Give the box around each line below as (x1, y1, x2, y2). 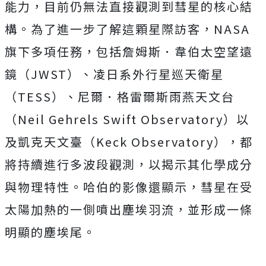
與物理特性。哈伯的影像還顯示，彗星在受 (5, 178, 253, 196)
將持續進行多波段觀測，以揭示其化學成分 (5, 156, 253, 173)
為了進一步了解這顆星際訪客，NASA (31, 20, 250, 38)
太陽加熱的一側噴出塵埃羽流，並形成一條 (5, 201, 253, 218)
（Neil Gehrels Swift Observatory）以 (5, 110, 249, 128)
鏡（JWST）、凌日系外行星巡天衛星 (5, 65, 224, 83)
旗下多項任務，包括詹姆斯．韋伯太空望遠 (5, 43, 253, 61)
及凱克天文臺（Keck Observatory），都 (5, 133, 253, 151)
